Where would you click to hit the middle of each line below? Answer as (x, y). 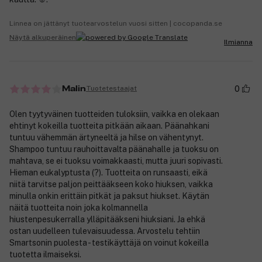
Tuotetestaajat (111, 89)
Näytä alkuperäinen (43, 37)
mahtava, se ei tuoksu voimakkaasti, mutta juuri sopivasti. (116, 161)
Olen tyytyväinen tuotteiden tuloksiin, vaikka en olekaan (114, 114)
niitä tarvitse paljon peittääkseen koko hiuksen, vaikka (111, 184)
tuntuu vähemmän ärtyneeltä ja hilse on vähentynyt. (106, 137)
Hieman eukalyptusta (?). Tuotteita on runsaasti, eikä (108, 172)
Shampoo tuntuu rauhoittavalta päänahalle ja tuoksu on (114, 149)
